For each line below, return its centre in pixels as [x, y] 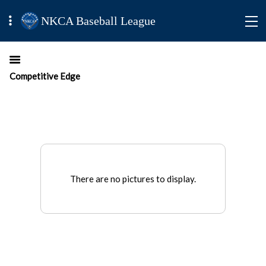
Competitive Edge [45, 76]
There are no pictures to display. [133, 179]
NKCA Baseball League [99, 21]
